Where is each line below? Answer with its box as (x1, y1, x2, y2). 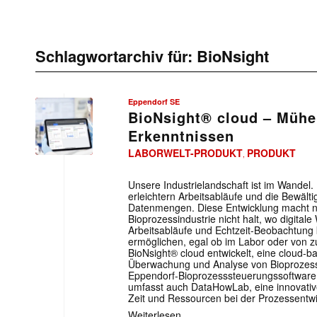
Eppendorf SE (128, 96, 180, 107)
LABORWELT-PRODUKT (128, 146, 243, 160)
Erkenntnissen (128, 125, 234, 146)
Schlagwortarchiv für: (35, 45, 197, 67)
